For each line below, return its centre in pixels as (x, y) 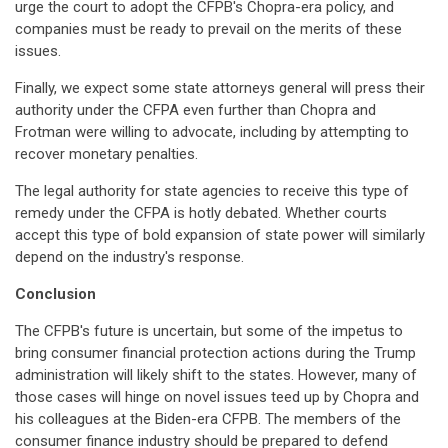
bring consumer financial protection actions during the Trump (215, 353)
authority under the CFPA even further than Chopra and (195, 110)
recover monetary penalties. (106, 154)
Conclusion (55, 294)
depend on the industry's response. (129, 257)
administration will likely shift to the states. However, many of (216, 375)
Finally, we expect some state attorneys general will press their (220, 88)
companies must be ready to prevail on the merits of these (208, 29)
